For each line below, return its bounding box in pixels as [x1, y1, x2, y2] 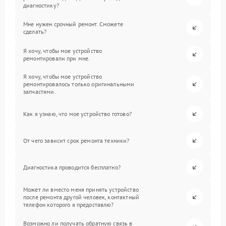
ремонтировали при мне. [23, 54, 90, 62]
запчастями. [23, 88, 56, 95]
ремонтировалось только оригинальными [23, 80, 135, 88]
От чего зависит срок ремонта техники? [23, 137, 130, 144]
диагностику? [23, 2, 59, 9]
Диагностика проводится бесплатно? [23, 163, 121, 171]
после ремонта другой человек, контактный [23, 193, 139, 201]
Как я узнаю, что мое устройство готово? [23, 110, 132, 118]
